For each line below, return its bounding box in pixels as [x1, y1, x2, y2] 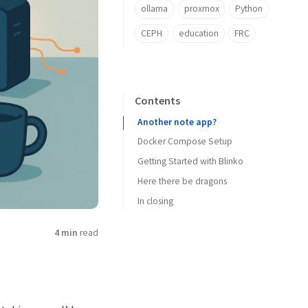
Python [235, 2, 263, 14]
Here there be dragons [137, 175, 227, 187]
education [178, 27, 219, 39]
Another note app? [137, 115, 217, 128]
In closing [137, 195, 173, 207]
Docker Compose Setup [137, 135, 232, 148]
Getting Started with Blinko [137, 155, 243, 168]
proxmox [184, 2, 219, 14]
